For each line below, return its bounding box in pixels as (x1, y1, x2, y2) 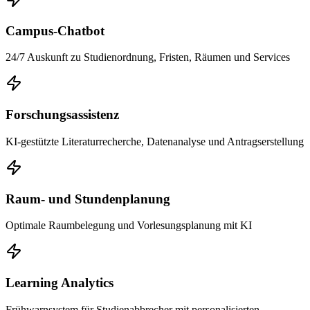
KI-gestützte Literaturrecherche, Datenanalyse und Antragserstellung (6, 135, 304, 147)
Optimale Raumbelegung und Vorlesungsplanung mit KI (6, 219, 252, 232)
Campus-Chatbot (6, 23, 104, 38)
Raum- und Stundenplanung (6, 191, 170, 206)
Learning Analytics (6, 275, 113, 290)
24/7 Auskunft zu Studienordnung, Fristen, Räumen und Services (6, 51, 290, 64)
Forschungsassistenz (6, 107, 119, 122)
